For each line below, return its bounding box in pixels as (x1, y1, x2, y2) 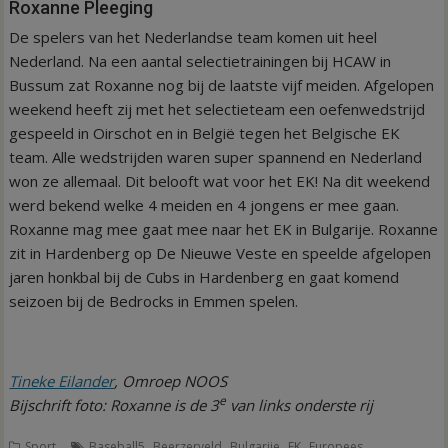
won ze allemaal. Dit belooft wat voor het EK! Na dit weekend (9, 170, 431, 191)
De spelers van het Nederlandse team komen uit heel (9, 26, 378, 47)
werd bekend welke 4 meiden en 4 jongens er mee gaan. (9, 194, 400, 215)
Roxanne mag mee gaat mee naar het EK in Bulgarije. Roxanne (9, 218, 439, 239)
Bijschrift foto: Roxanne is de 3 (9, 394, 220, 415)
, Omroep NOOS (114, 370, 228, 391)
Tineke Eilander (9, 370, 115, 391)
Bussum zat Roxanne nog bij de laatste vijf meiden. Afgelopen (9, 74, 435, 95)
